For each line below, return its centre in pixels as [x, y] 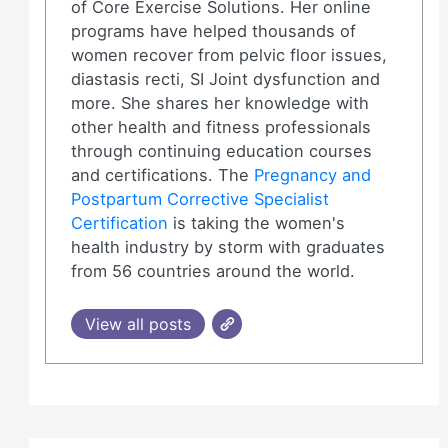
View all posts [137, 323]
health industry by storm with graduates [227, 246]
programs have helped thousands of [213, 30]
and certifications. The [162, 174]
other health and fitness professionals [220, 126]
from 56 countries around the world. [212, 270]
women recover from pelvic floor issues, [228, 54]
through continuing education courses [221, 150]
